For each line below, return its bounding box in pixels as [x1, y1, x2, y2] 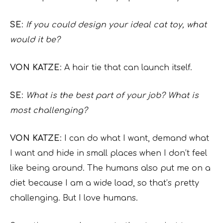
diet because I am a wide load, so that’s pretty [10, 179, 199, 188]
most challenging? [10, 106, 88, 115]
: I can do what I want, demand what [60, 134, 209, 143]
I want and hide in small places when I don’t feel [10, 149, 207, 158]
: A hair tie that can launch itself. [60, 63, 192, 72]
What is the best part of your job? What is [26, 91, 199, 100]
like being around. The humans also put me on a [10, 164, 211, 173]
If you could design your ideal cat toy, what [26, 20, 207, 29]
